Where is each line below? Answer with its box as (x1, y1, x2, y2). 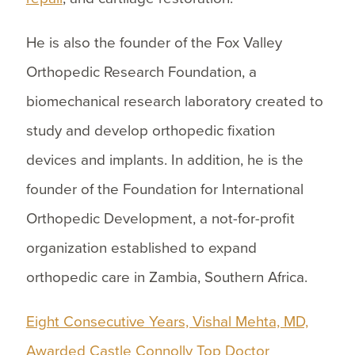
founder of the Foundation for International (25, 180, 303, 198)
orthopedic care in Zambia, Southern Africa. (25, 268, 307, 286)
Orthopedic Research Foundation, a (25, 63, 257, 81)
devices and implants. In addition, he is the (25, 151, 303, 169)
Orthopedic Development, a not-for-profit (25, 209, 295, 227)
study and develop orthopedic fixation (25, 121, 275, 139)
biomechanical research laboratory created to (25, 92, 323, 110)
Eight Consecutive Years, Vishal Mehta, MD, (25, 312, 308, 330)
